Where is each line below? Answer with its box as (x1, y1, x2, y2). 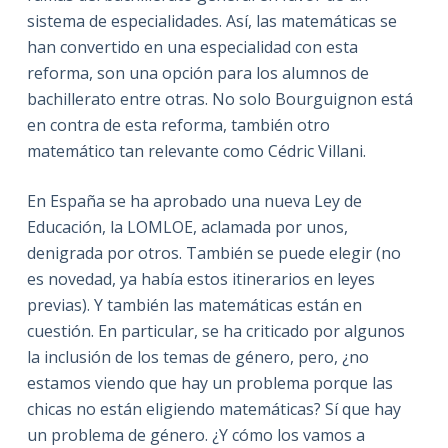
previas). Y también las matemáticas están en (26, 293, 362, 316)
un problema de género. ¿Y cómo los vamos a (26, 423, 365, 446)
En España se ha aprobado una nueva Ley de (26, 189, 362, 212)
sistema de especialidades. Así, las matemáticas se (26, 9, 397, 32)
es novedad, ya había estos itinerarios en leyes (26, 267, 375, 290)
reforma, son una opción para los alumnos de (26, 61, 369, 84)
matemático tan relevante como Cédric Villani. (26, 139, 366, 162)
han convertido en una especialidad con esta (26, 35, 358, 58)
